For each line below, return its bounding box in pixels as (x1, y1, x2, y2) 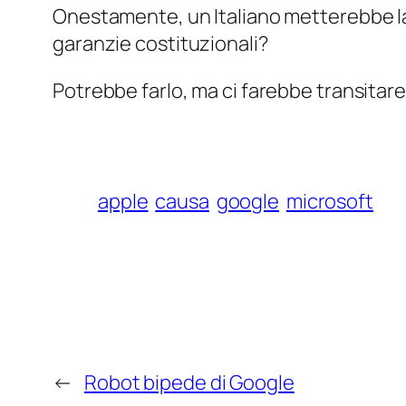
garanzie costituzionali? (53, 30, 268, 58)
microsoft (285, 188, 373, 216)
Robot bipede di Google (83, 369, 295, 397)
